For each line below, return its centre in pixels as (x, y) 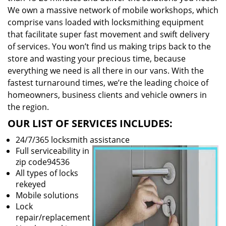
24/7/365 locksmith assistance (73, 140)
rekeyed (31, 184)
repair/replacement (53, 217)
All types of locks (47, 173)
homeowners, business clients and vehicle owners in (107, 95)
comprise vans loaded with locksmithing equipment (106, 22)
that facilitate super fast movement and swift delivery (108, 34)
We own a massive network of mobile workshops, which (113, 10)
